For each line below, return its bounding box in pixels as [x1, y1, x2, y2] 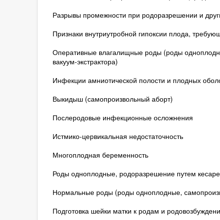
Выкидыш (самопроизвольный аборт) [52, 94, 173, 104]
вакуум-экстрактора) [52, 56, 118, 66]
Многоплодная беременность [52, 150, 148, 160]
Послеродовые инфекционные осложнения [52, 112, 193, 122]
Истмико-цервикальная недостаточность [52, 131, 183, 141]
